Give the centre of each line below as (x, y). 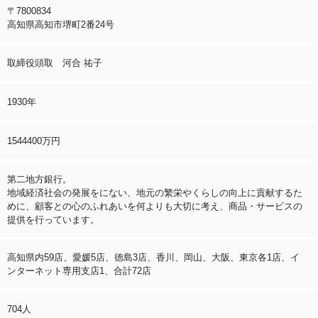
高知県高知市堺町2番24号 (61, 24)
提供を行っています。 (53, 219)
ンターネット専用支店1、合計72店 (79, 270)
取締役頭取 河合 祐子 (55, 62)
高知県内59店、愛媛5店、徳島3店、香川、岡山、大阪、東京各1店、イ (153, 257)
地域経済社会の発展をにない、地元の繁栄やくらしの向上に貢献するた (155, 192)
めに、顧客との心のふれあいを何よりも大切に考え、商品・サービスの (155, 206)
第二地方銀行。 (39, 179)
